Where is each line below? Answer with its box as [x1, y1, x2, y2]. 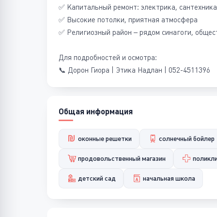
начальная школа [142, 174, 195, 182]
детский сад [77, 174, 116, 182]
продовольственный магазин [77, 155, 166, 162]
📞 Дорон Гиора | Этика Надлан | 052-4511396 [59, 66, 210, 74]
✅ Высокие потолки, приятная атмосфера [59, 15, 198, 24]
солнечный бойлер [158, 135, 215, 142]
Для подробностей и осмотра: [59, 53, 157, 62]
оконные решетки [77, 135, 132, 142]
